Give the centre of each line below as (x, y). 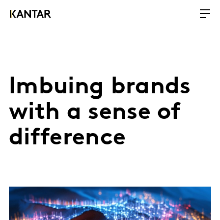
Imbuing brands (100, 87)
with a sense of (95, 113)
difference (68, 138)
